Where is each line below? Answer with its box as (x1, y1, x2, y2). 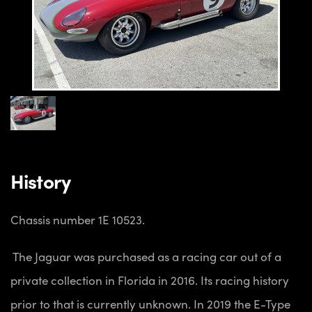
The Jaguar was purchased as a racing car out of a (10, 247, 281, 265)
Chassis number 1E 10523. (10, 210, 145, 228)
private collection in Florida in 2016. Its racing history (10, 271, 289, 288)
